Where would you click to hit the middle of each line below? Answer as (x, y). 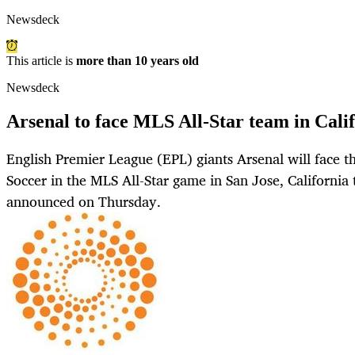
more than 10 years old (137, 61)
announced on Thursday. (84, 202)
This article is (41, 61)
